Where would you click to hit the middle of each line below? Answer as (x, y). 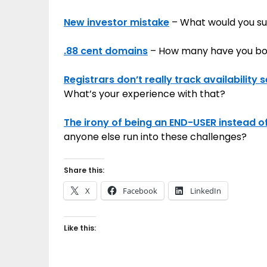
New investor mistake (117, 22)
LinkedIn (206, 191)
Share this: (84, 170)
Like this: (80, 228)
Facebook (140, 191)
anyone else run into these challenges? (155, 137)
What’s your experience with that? (145, 94)
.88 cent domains (106, 51)
